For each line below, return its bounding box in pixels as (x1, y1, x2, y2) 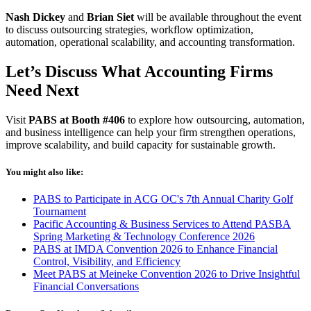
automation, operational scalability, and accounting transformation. (6, 36, 295, 49)
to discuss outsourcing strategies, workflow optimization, (6, 24, 253, 36)
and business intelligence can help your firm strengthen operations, (6, 126, 296, 138)
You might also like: (6, 167, 83, 178)
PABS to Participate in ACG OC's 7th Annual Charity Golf (33, 193, 293, 205)
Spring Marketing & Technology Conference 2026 (33, 230, 255, 243)
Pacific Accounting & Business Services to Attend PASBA (33, 218, 291, 230)
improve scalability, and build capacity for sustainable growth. (6, 138, 276, 151)
